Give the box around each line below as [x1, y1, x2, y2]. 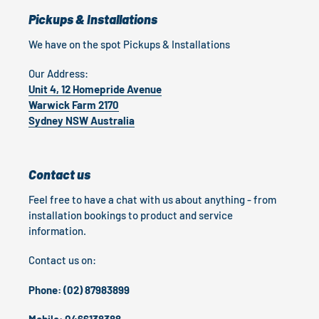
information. [28, 224, 88, 237]
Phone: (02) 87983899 [28, 283, 130, 296]
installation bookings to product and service [28, 208, 233, 221]
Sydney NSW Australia [28, 114, 135, 127]
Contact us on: [28, 253, 96, 267]
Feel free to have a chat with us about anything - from [28, 192, 276, 206]
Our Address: [28, 67, 88, 80]
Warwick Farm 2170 [28, 98, 119, 112]
